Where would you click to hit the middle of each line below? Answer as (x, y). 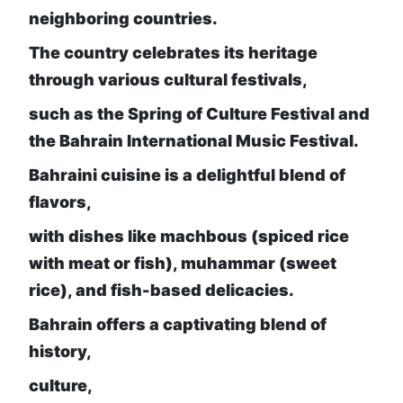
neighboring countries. (123, 19)
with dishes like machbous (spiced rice (189, 237)
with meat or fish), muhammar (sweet (183, 264)
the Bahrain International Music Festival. (194, 141)
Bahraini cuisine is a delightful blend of (187, 175)
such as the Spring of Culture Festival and (199, 114)
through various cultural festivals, (168, 80)
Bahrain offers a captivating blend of (178, 325)
